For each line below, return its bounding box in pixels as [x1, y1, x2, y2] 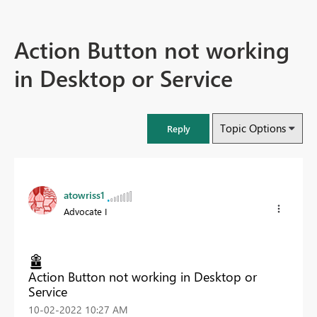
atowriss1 [64, 188, 105, 202]
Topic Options [220, 121, 286, 136]
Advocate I [64, 205, 107, 218]
